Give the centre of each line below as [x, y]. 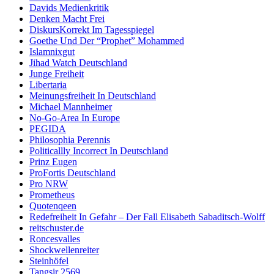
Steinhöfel [49, 261]
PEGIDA [48, 128]
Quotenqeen [53, 206]
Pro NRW [49, 183]
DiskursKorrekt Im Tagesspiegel [92, 29]
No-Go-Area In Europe [75, 117]
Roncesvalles [55, 239]
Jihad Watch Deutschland [78, 62]
